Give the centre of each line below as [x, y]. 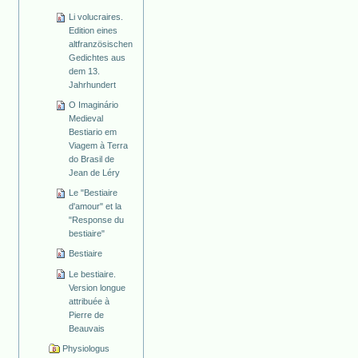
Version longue [97, 287]
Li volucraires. [96, 17]
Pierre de [87, 314]
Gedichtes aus [97, 58]
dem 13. [85, 72]
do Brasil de [92, 159]
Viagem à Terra [99, 146]
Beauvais [87, 328]
